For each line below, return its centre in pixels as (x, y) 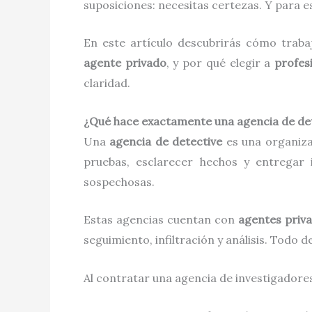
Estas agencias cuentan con (161, 220)
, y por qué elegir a (220, 63)
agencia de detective (166, 141)
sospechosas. (119, 181)
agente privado (125, 63)
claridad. (107, 83)
